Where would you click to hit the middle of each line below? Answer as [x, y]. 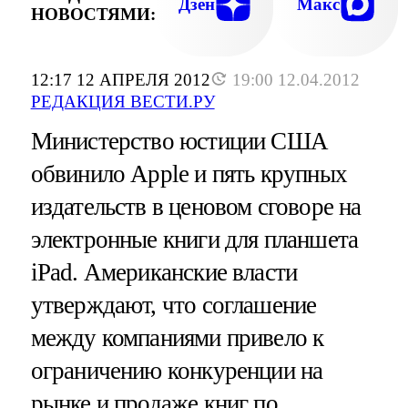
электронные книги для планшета [194, 240]
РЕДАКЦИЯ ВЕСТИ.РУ [122, 102]
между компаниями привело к [177, 338]
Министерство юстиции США [179, 142]
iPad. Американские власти [164, 273]
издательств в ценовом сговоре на [196, 207]
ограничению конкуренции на [177, 371]
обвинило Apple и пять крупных [189, 174]
